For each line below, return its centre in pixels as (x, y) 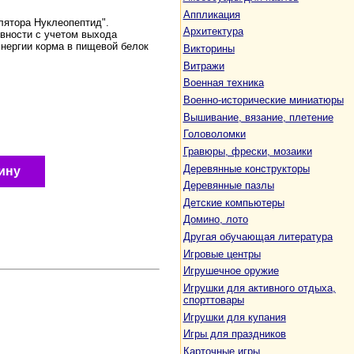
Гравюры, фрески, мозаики (247, 151)
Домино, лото (215, 220)
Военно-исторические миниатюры (263, 100)
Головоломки (214, 134)
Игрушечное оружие (231, 271)
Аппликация (211, 14)
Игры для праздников (234, 334)
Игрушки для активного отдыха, (259, 288)
